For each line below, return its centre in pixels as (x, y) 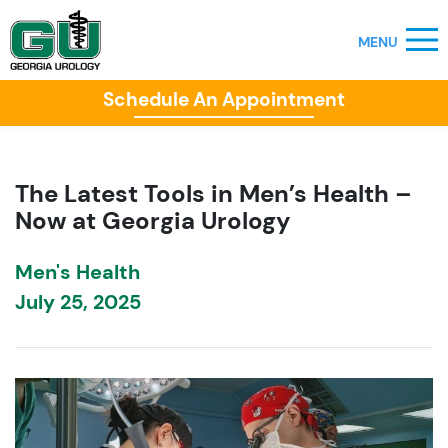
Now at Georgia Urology (152, 220)
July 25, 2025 (78, 302)
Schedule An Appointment (224, 99)
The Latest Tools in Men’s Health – (213, 193)
